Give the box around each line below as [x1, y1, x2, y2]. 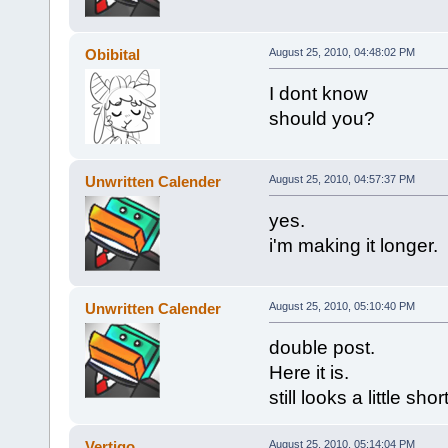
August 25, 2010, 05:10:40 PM [268, 300, 415, 313]
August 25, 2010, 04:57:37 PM [268, 173, 415, 186]
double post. [268, 336, 375, 358]
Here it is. [268, 361, 349, 383]
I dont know [268, 83, 368, 105]
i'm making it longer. [268, 235, 438, 257]
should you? [268, 108, 375, 130]
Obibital [85, 46, 141, 64]
